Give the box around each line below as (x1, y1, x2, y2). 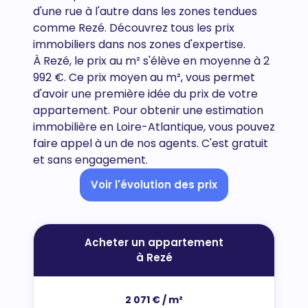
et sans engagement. (33, 152, 148, 168)
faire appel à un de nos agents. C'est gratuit (33, 135, 268, 151)
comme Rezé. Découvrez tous (33, 20, 197, 36)
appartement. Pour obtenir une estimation (33, 102, 263, 118)
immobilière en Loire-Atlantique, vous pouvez (33, 119, 275, 135)
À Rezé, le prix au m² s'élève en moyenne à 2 (33, 53, 269, 69)
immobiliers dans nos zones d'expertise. (33, 36, 245, 52)
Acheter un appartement (85, 235, 223, 250)
